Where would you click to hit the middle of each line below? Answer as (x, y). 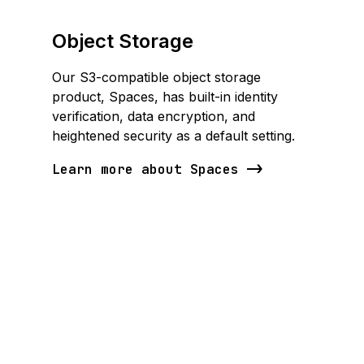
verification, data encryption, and (154, 116)
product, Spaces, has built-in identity (165, 97)
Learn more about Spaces (145, 169)
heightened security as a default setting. (173, 136)
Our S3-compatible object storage (156, 77)
